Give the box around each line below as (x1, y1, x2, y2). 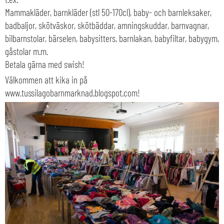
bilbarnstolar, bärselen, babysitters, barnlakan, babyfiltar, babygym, (5, 32, 219, 44)
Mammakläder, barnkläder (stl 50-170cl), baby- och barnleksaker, (5, 6, 211, 18)
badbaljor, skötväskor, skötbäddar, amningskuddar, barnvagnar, (5, 19, 209, 31)
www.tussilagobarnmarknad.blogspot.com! (5, 87, 140, 99)
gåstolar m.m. (5, 45, 48, 57)
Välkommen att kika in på (5, 74, 87, 86)
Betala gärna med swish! (5, 58, 84, 70)
